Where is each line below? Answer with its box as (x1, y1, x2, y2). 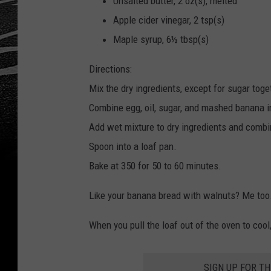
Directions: (89, 63, 132, 76)
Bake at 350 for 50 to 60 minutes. (89, 160, 221, 172)
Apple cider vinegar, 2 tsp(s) (113, 14, 224, 27)
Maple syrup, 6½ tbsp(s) (113, 33, 209, 46)
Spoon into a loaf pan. (89, 140, 177, 153)
